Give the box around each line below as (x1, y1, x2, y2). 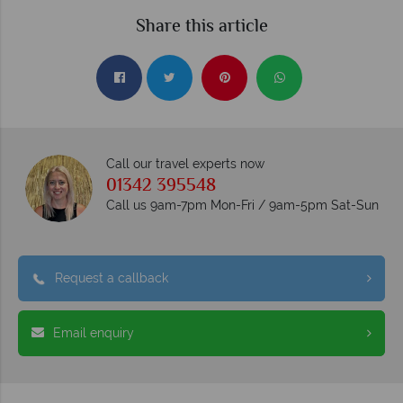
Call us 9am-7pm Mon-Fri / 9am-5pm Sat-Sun (105, 197, 379, 212)
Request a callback (55, 270, 168, 285)
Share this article (135, 13, 268, 41)
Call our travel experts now (105, 156, 264, 171)
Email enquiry (53, 325, 134, 340)
